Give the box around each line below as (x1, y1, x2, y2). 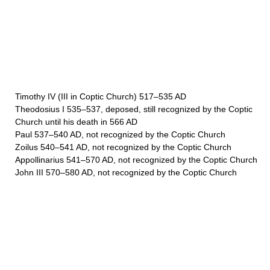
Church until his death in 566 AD (15, 117, 137, 127)
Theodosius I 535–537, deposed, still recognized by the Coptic (15, 104, 253, 114)
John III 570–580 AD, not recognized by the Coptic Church (15, 168, 237, 177)
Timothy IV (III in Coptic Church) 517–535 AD (15, 92, 186, 101)
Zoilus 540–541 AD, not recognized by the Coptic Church (15, 142, 231, 152)
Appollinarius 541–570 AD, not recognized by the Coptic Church (15, 155, 257, 165)
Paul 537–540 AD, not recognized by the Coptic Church (15, 130, 225, 139)
